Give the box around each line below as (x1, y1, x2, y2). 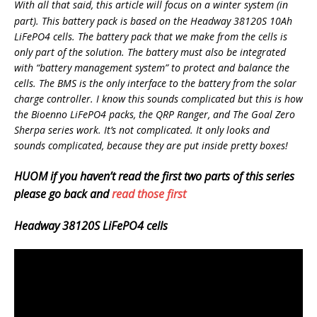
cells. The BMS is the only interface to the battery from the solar (14, 76, 296, 90)
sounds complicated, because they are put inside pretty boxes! (14, 138, 288, 152)
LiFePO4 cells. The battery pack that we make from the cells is (14, 29, 287, 43)
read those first (112, 185, 186, 202)
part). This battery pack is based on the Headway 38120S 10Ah (14, 13, 292, 28)
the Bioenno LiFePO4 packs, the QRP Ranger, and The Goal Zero (14, 107, 295, 121)
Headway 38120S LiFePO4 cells (14, 217, 168, 234)
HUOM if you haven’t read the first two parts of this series (14, 168, 294, 184)
